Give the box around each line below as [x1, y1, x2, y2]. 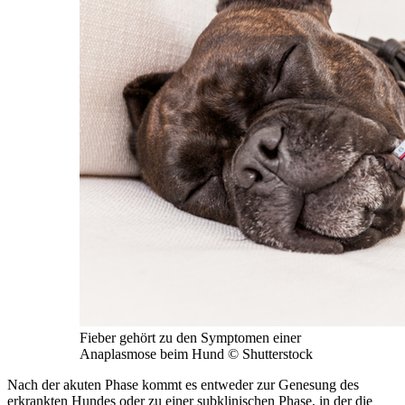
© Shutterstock [228, 345, 313, 362]
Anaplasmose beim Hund [80, 345, 228, 362]
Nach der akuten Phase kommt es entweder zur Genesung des [7, 376, 359, 392]
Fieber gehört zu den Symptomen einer [80, 329, 301, 345]
